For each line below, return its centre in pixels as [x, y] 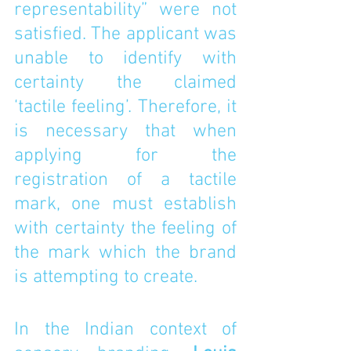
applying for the [125, 156]
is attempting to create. [108, 277]
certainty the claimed [125, 83]
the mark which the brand [125, 253]
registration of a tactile [125, 180]
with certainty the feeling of [125, 229]
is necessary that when [125, 132]
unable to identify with [125, 59]
